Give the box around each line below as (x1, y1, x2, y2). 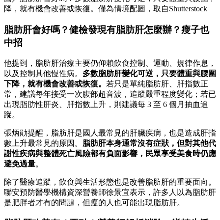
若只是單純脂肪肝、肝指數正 (106, 79, 208, 88)
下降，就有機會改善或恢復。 (4, 79, 106, 88)
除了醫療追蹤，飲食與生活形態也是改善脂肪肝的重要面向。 (4, 177, 216, 186)
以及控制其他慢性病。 (4, 69, 82, 78)
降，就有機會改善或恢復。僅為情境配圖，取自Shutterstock (4, 4, 207, 13)
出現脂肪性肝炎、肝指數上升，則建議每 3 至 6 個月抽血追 (4, 100, 208, 109)
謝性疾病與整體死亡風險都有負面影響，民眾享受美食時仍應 (4, 149, 216, 158)
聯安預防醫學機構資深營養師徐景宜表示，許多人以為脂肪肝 (4, 188, 216, 196)
